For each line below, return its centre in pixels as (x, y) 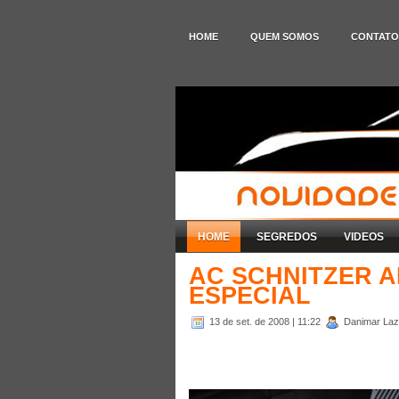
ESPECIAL (250, 295)
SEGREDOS (287, 236)
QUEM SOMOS (285, 37)
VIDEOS (364, 236)
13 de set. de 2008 (251, 321)
